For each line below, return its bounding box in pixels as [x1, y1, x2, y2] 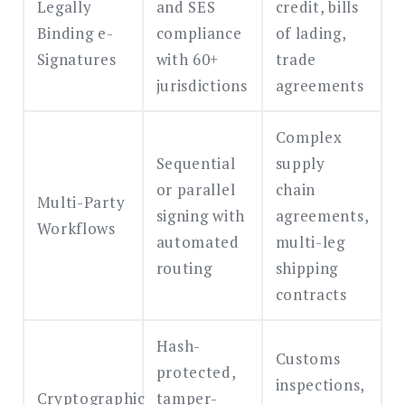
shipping [275, 258, 339, 279]
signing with [155, 205, 245, 227]
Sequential [155, 153, 236, 174]
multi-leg [275, 231, 345, 253]
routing [155, 258, 212, 279]
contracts [275, 284, 347, 306]
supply [275, 153, 325, 174]
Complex [275, 127, 343, 148]
